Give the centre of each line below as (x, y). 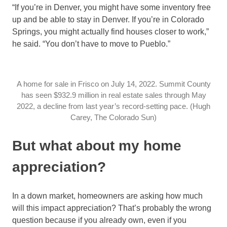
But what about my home (97, 146)
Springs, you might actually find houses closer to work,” (110, 32)
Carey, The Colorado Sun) (113, 118)
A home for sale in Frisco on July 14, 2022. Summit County (113, 84)
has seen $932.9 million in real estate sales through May (113, 95)
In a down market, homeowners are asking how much (107, 196)
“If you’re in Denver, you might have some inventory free (111, 8)
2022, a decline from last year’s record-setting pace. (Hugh (113, 106)
